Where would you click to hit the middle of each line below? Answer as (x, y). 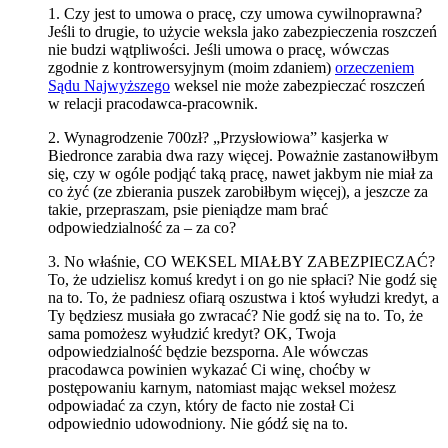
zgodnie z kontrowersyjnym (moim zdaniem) (191, 67)
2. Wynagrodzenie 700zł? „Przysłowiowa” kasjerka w (218, 137)
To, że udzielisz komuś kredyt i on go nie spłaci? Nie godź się (242, 279)
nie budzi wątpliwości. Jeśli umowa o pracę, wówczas (218, 49)
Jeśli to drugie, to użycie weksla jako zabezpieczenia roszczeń (242, 31)
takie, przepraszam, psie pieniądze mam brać (188, 209)
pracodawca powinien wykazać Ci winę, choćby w (209, 369)
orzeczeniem (374, 67)
